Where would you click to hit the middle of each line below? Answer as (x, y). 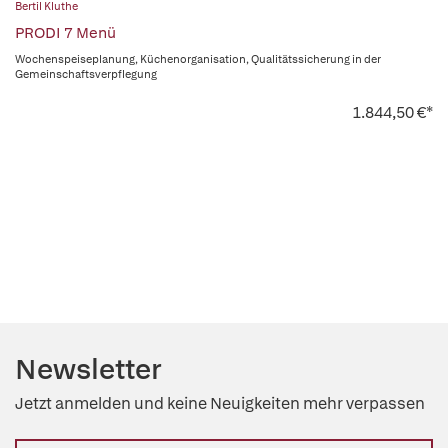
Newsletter (88, 369)
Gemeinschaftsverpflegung (86, 74)
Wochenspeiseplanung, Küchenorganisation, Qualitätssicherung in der (198, 59)
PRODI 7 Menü (65, 33)
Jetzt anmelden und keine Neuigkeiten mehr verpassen (220, 403)
